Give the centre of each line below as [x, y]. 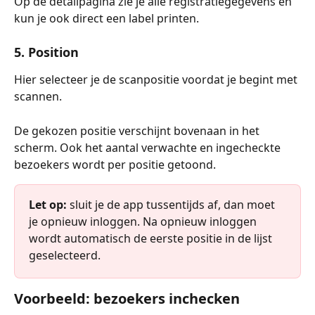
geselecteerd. [65, 255]
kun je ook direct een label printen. [107, 18]
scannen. [38, 97]
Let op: [48, 204]
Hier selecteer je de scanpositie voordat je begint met [157, 80]
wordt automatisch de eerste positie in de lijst [152, 238]
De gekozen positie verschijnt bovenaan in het [138, 130]
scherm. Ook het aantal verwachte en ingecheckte [149, 147]
